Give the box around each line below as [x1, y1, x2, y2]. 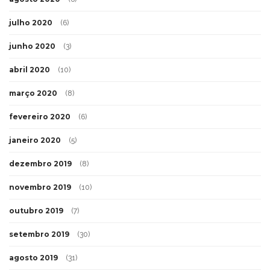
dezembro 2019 [9, 159, 72, 168]
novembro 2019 [9, 182, 71, 192]
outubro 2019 [9, 206, 63, 215]
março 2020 [9, 88, 57, 98]
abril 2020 [9, 64, 50, 74]
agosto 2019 [9, 253, 58, 262]
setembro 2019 [9, 229, 69, 239]
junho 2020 [9, 41, 55, 51]
